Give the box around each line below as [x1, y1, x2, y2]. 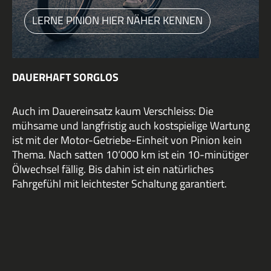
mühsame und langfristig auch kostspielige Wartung [12, 117, 250, 134]
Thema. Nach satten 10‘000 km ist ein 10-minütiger [12, 146, 249, 163]
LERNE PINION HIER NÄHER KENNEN [32, 12, 203, 29]
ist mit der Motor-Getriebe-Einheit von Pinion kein [12, 132, 242, 149]
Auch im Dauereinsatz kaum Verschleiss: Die [12, 103, 214, 120]
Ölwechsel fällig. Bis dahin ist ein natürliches [12, 161, 214, 178]
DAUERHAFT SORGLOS [12, 69, 119, 86]
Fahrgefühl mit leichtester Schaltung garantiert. [12, 175, 227, 192]
